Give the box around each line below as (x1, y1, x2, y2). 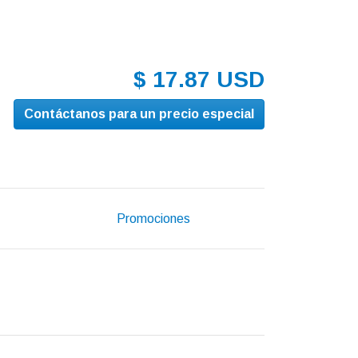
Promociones (117, 211, 191, 225)
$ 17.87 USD (133, 67, 265, 93)
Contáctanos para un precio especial (24, 107, 254, 121)
